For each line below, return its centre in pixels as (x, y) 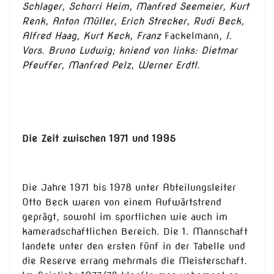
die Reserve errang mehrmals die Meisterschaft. (135, 261)
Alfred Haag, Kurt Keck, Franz (93, 36)
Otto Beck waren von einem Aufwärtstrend (122, 202)
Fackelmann (192, 36)
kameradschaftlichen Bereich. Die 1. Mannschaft (135, 232)
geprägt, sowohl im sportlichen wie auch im (125, 217)
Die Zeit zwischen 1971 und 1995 (99, 139)
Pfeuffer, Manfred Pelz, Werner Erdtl (109, 65)
